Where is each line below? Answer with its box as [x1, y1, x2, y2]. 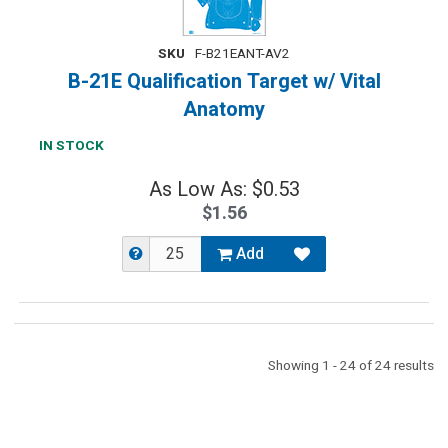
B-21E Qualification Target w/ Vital [67, 67, 381, 96]
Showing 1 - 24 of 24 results [268, 356, 434, 376]
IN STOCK [39, 136, 104, 156]
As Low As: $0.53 [148, 175, 300, 204]
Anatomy [183, 95, 265, 124]
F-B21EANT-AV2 [195, 44, 290, 64]
